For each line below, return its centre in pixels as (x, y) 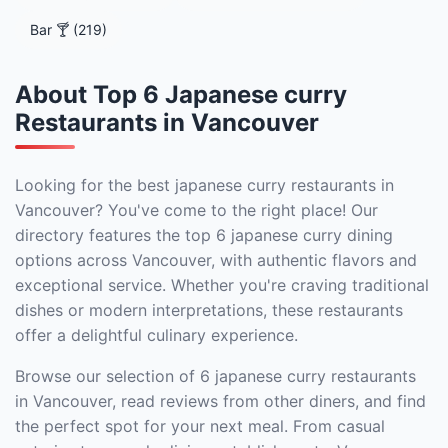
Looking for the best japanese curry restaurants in (204, 185)
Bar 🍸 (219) (68, 29)
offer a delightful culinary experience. (156, 335)
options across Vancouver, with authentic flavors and (216, 260)
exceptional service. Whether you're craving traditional (222, 285)
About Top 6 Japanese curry (181, 94)
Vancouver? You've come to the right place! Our (196, 210)
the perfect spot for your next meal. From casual (200, 426)
